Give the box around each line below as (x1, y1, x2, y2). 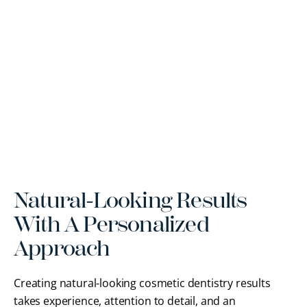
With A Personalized (14, 211, 209, 237)
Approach (14, 235, 110, 261)
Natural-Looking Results (14, 187, 247, 213)
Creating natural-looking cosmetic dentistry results (14, 275, 271, 291)
